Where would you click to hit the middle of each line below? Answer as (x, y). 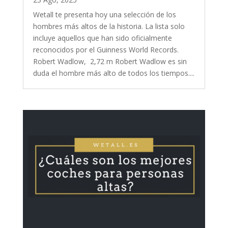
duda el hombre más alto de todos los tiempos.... (113, 73)
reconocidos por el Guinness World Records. (106, 49)
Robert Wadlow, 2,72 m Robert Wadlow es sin (110, 61)
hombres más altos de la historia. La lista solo (109, 26)
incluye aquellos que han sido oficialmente (102, 38)
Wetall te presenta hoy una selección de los (104, 14)
